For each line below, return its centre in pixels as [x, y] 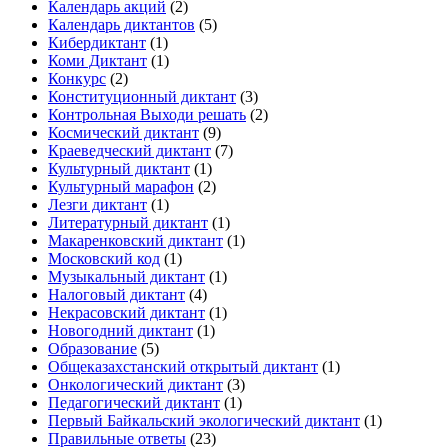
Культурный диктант [119, 169]
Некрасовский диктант [126, 313]
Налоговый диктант [116, 295]
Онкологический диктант [135, 385]
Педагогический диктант [134, 403]
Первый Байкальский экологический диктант [204, 421]
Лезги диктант [97, 205]
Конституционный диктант [142, 97]
